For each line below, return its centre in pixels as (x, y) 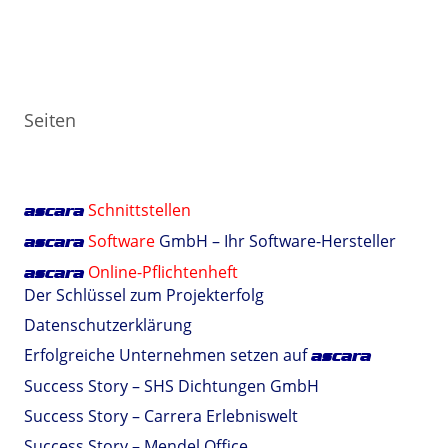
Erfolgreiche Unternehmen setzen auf (167, 355)
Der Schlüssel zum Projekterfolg (144, 295)
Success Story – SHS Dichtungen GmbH (171, 386)
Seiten (50, 120)
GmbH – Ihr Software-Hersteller (275, 241)
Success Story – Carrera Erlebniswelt (161, 416)
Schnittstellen (139, 210)
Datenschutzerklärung (108, 325)
